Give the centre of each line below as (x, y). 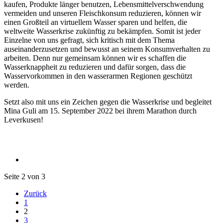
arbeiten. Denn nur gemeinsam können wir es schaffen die (95, 58)
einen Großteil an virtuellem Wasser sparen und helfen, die (96, 22)
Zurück (35, 193)
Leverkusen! (26, 119)
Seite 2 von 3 (25, 176)
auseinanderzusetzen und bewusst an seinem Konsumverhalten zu (107, 49)
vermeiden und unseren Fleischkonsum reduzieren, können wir (103, 13)
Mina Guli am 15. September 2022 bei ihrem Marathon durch (100, 111)
